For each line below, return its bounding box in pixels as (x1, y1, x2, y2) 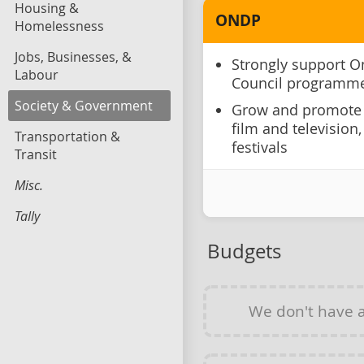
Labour (15, 66, 58, 84)
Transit (15, 145, 57, 163)
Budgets (207, 237, 281, 264)
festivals (232, 137, 288, 157)
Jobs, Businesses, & (15, 48, 132, 66)
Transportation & (15, 128, 120, 145)
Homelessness (15, 17, 104, 35)
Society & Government (15, 97, 153, 115)
